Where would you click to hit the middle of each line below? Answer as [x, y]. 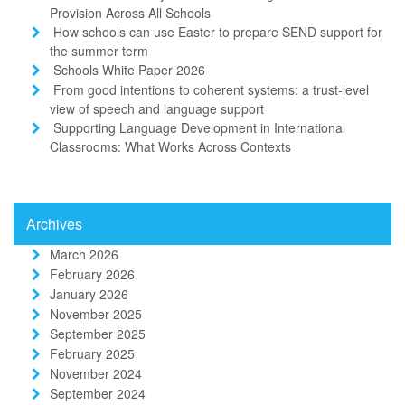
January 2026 [89, 293]
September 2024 [98, 393]
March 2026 [84, 254]
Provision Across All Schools [130, 12]
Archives [54, 223]
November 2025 [96, 313]
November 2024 [96, 373]
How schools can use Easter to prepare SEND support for [218, 31]
